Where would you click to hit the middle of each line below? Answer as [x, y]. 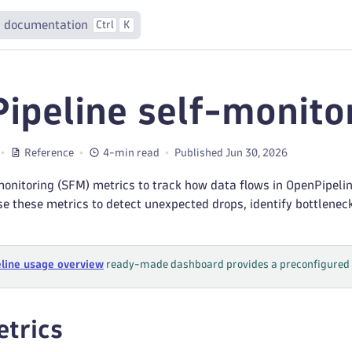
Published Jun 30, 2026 [231, 152]
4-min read [131, 152]
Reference [49, 152]
